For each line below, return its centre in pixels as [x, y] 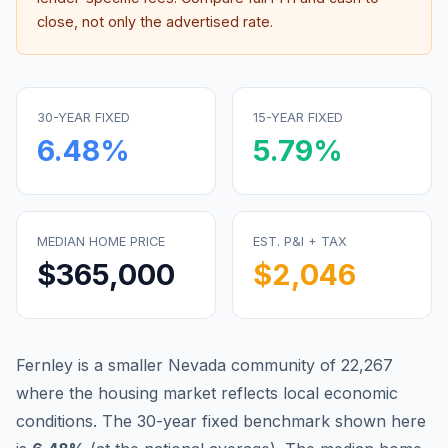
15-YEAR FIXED [298, 117]
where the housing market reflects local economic [207, 393]
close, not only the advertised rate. [155, 21]
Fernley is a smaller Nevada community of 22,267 [204, 365]
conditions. [56, 421]
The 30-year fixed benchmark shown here [264, 421]
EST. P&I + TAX [300, 241]
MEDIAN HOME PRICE [101, 241]
